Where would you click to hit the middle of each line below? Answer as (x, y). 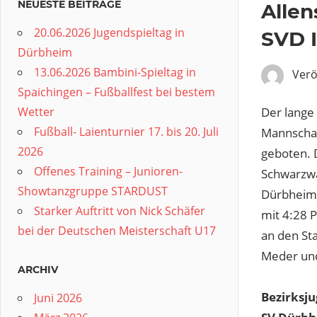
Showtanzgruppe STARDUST (93, 191)
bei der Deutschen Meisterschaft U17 (117, 231)
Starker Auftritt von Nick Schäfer (120, 211)
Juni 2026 (58, 298)
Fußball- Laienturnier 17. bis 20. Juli (126, 132)
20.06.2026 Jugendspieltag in (109, 33)
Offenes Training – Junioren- (108, 171)
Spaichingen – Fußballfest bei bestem (116, 92)
